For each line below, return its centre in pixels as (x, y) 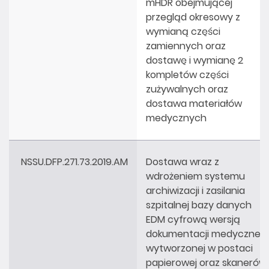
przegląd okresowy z (193, 17)
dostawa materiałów (194, 103)
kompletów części (187, 74)
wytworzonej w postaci (199, 248)
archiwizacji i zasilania (195, 190)
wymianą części (183, 31)
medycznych (176, 118)
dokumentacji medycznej (204, 234)
